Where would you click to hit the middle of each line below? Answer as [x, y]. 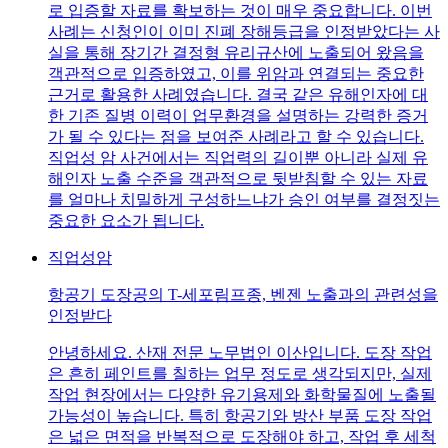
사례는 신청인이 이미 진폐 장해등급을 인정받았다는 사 [244, 32]
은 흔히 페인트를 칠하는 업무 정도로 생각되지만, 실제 [240, 374]
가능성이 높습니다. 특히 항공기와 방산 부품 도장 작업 [240, 416]
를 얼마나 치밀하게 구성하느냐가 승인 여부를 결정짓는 [244, 200]
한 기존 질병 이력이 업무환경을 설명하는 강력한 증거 [238, 116]
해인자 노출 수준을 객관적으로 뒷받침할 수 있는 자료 [238, 179]
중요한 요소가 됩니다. [126, 221]
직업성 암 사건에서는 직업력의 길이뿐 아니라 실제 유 [238, 158]
